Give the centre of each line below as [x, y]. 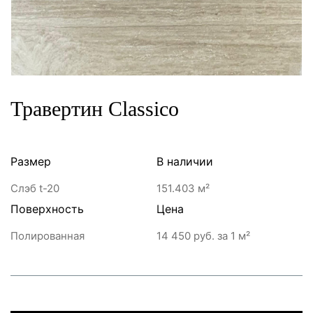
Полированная [48, 235]
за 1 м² [232, 235]
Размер [31, 161]
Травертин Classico [95, 108]
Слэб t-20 [35, 188]
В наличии [185, 161]
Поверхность [47, 209]
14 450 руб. [185, 235]
